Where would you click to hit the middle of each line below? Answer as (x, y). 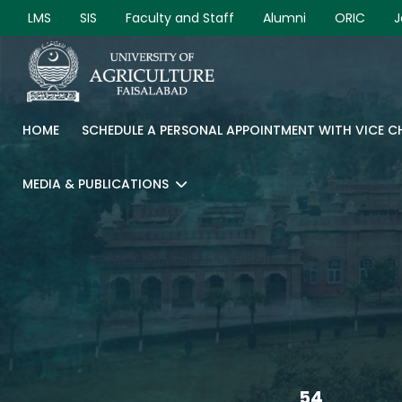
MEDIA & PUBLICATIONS (96, 184)
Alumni (284, 18)
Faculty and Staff (180, 18)
